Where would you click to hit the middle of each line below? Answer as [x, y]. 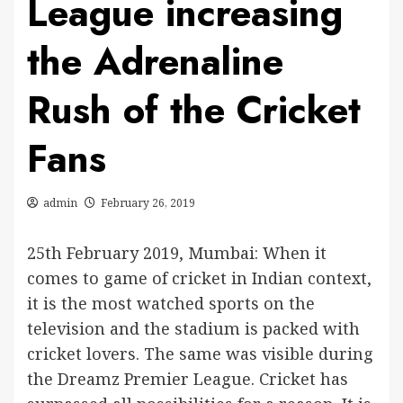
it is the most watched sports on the [171, 303]
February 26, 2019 [148, 203]
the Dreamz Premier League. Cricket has [188, 379]
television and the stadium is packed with [193, 328]
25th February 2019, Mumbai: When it [177, 253]
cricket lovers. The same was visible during [200, 354]
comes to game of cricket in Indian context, [199, 278]
